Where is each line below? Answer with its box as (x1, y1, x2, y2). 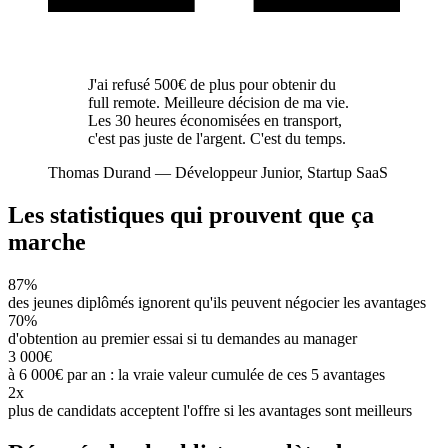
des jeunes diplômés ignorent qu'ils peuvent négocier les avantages (8, 294, 426, 312)
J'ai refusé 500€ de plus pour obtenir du (88, 76, 336, 94)
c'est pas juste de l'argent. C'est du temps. (88, 130, 346, 148)
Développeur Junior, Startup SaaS (175, 164, 388, 182)
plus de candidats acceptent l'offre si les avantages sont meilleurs (8, 402, 412, 420)
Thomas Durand (48, 164, 151, 182)
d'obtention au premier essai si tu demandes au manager (8, 330, 357, 348)
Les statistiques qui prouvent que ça (8, 202, 374, 229)
